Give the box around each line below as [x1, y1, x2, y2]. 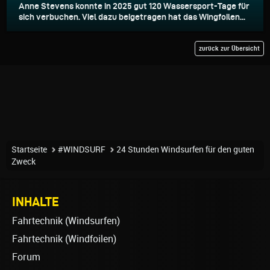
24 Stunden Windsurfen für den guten [116, 144, 254, 154]
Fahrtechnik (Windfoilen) [12, 233, 116, 245]
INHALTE [12, 193, 59, 209]
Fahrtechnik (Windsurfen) [12, 215, 120, 227]
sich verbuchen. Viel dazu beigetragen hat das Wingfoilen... [19, 11, 245, 22]
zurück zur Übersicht [199, 44, 260, 52]
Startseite [11, 144, 47, 154]
